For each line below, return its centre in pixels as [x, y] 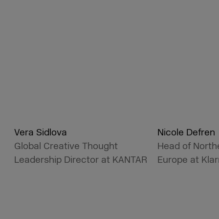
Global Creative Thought [66, 146]
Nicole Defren [186, 132]
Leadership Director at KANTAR [80, 160]
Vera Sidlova [40, 132]
